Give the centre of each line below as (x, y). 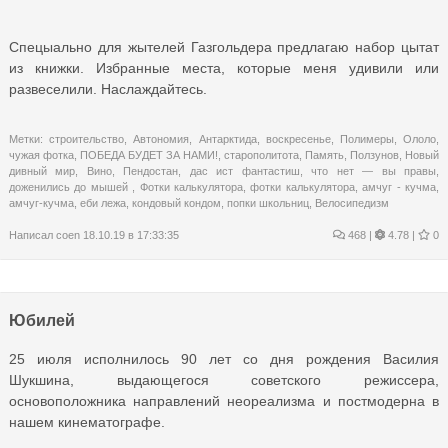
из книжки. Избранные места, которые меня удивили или (224, 67)
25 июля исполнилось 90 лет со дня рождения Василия (224, 358)
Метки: (29, 138)
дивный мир (42, 170)
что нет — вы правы (374, 170)
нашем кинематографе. (87, 421)
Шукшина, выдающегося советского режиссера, (224, 379)
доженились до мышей (71, 186)
